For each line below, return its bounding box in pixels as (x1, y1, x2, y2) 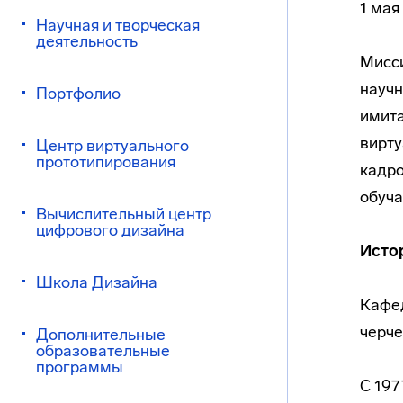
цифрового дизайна (36, 220, 184, 240)
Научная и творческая (36, 15, 200, 35)
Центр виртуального (36, 136, 189, 156)
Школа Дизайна (36, 273, 157, 292)
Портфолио (36, 84, 121, 103)
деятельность (36, 31, 138, 51)
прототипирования (36, 152, 175, 172)
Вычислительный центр (36, 204, 211, 224)
